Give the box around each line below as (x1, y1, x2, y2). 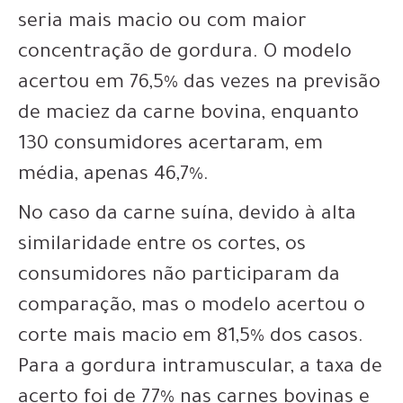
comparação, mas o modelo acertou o (18, 297, 365, 318)
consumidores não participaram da (18, 266, 340, 288)
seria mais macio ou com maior (18, 13, 307, 34)
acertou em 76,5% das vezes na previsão (18, 74, 381, 95)
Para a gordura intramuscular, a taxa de (18, 358, 382, 380)
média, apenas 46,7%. (18, 166, 209, 187)
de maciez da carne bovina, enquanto (18, 104, 359, 126)
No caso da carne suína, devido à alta (18, 205, 356, 227)
